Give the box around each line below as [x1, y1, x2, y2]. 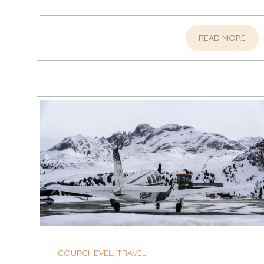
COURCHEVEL [58, 247, 113, 259]
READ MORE [199, 32, 246, 43]
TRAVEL [117, 247, 146, 259]
